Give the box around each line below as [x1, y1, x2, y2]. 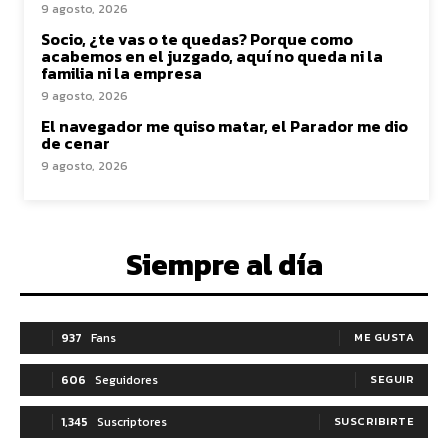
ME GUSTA [354, 329, 414, 345]
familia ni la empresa [41, 61, 202, 85]
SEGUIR [370, 371, 414, 387]
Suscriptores [97, 413, 167, 431]
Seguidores [95, 371, 158, 389]
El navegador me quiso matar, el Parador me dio [41, 114, 408, 138]
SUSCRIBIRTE [333, 413, 414, 429]
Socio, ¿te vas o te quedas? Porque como [41, 27, 353, 51]
